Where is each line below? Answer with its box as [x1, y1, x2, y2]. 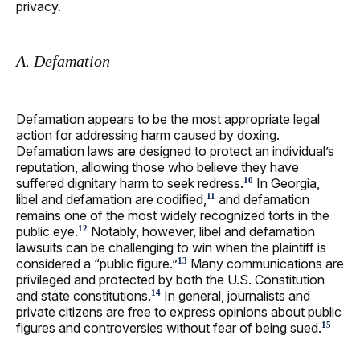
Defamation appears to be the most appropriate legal [16, 110, 320, 127]
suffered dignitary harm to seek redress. [16, 174, 243, 191]
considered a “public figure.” [16, 255, 178, 272]
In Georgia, [253, 174, 320, 191]
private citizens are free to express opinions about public [16, 303, 342, 320]
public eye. [16, 223, 78, 239]
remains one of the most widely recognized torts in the [16, 207, 329, 223]
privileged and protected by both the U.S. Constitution [16, 271, 325, 288]
